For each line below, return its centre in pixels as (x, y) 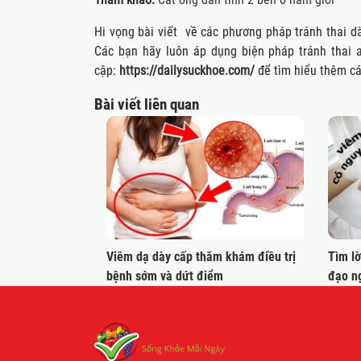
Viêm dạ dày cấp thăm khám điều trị (201, 257)
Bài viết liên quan (147, 105)
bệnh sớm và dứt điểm (165, 276)
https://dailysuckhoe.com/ (187, 71)
